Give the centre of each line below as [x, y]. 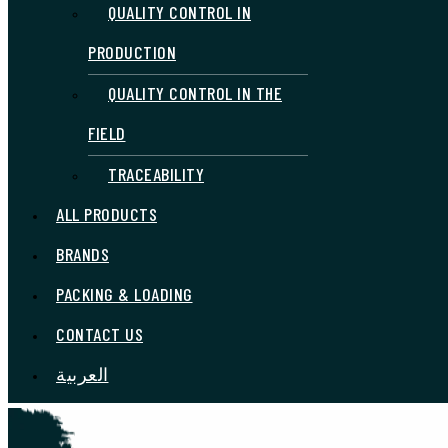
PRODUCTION [132, 52]
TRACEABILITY [156, 174]
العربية [82, 374]
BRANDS [82, 254]
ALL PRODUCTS [106, 214]
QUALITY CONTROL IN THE [195, 93]
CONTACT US [99, 334]
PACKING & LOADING [124, 294]
